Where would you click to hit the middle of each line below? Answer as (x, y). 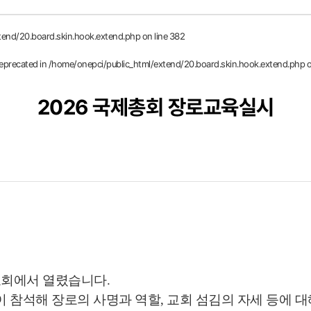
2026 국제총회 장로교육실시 (155, 107)
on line (155, 36)
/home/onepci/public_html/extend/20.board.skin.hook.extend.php (176, 64)
